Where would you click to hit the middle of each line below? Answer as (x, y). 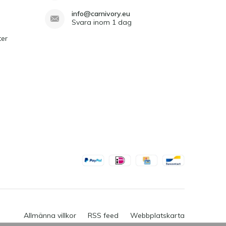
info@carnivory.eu (101, 13)
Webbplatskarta (157, 215)
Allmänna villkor (50, 215)
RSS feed (103, 215)
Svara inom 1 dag (102, 22)
